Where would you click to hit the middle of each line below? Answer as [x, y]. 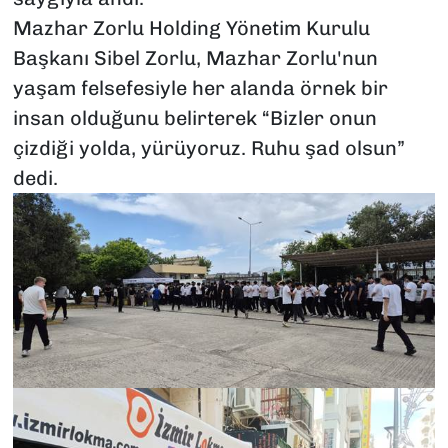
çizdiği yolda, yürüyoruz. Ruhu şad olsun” [208, 148]
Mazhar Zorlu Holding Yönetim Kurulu [191, 28]
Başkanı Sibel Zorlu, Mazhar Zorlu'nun [195, 58]
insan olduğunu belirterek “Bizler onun [194, 118]
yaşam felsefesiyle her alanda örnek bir [200, 88]
